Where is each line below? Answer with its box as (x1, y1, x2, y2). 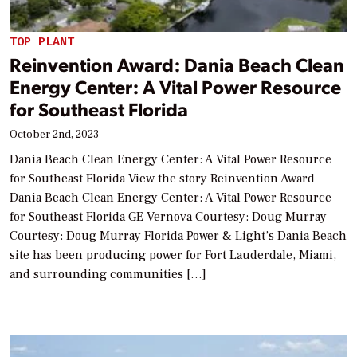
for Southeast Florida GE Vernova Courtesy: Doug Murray (10, 209, 327, 226)
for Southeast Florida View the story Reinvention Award (10, 171, 315, 187)
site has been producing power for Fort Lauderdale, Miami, (10, 247, 336, 264)
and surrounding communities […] (10, 266, 206, 283)
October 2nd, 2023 (10, 127, 99, 143)
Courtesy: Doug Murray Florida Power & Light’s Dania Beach (10, 228, 347, 245)
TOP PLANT (10, 33, 74, 49)
